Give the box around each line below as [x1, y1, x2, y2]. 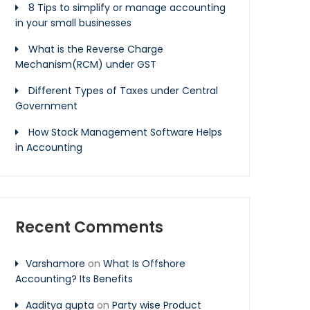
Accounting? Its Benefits [15, 272, 133, 286]
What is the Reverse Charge [28, 42, 163, 56]
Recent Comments [15, 217, 163, 238]
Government [15, 99, 77, 113]
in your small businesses [15, 16, 131, 30]
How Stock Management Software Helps [28, 125, 222, 139]
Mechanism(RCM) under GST [15, 57, 156, 71]
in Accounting [15, 140, 82, 154]
